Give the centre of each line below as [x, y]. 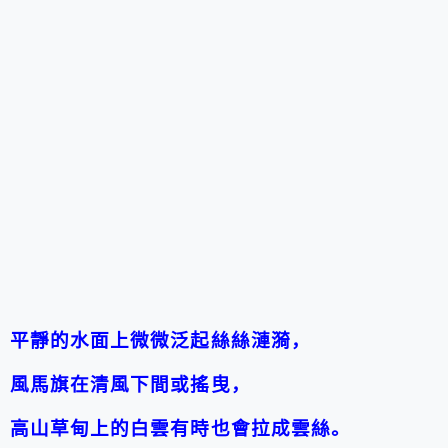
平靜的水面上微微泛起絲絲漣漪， [160, 340]
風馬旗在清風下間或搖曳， [130, 384]
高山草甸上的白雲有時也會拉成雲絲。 [180, 428]
